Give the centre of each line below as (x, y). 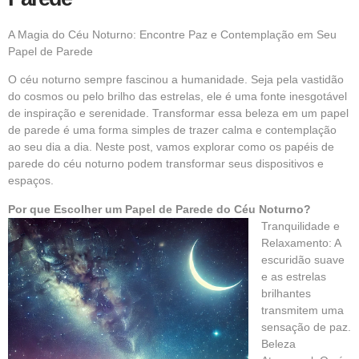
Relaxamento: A (301, 242)
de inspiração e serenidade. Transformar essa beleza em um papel (178, 113)
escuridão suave (303, 259)
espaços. (31, 181)
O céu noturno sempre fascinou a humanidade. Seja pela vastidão (176, 80)
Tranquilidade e (301, 226)
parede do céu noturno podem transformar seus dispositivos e (166, 164)
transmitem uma (303, 310)
